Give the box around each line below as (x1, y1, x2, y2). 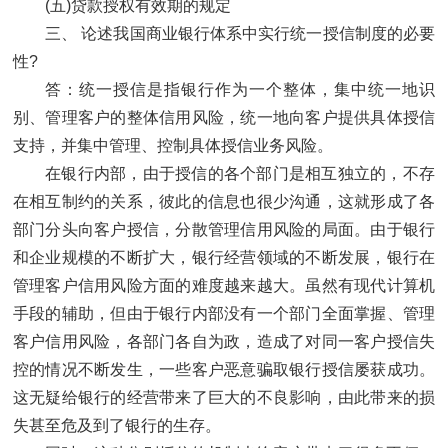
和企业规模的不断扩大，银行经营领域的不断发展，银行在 (13, 249, 435, 267)
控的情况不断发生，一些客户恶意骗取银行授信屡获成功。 (13, 361, 435, 379)
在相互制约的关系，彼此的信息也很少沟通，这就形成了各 (13, 193, 435, 211)
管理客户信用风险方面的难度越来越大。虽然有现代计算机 (13, 277, 435, 295)
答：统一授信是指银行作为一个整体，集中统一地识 (45, 81, 435, 99)
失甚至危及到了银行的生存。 (13, 417, 221, 435)
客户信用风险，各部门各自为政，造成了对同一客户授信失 (13, 333, 435, 351)
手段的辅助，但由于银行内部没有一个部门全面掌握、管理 (13, 305, 435, 323)
